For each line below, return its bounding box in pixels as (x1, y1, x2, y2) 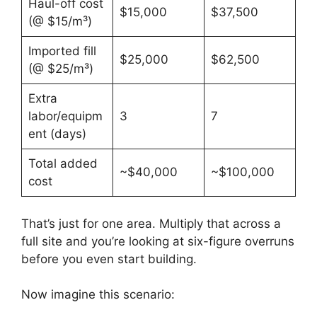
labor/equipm (28, 109, 103, 123)
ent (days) (28, 127, 86, 141)
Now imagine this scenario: (21, 287, 175, 301)
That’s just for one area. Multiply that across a (21, 216, 281, 231)
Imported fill (28, 44, 96, 58)
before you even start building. (21, 251, 197, 266)
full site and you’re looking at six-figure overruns (21, 234, 294, 248)
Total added (28, 156, 98, 171)
